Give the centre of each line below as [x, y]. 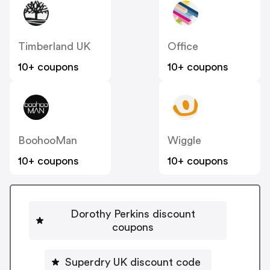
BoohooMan [48, 140]
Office [183, 46]
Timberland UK [54, 46]
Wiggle [184, 140]
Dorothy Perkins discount [133, 214]
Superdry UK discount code [133, 262]
